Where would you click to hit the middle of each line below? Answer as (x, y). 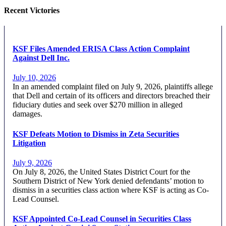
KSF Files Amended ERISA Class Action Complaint (101, 49)
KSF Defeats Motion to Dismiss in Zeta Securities (96, 134)
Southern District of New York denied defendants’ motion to (108, 181)
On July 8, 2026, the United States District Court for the (101, 172)
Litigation (29, 143)
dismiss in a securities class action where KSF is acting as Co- (111, 190)
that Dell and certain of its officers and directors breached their (111, 96)
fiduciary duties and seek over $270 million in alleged (98, 105)
